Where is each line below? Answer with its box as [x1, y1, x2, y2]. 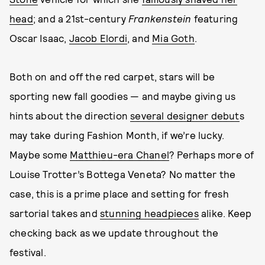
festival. [9, 246, 46, 258]
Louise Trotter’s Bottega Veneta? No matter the [9, 168, 236, 180]
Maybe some [9, 148, 70, 160]
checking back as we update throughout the [9, 227, 219, 238]
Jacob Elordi [69, 32, 128, 44]
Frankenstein [128, 12, 194, 24]
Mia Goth [152, 32, 195, 44]
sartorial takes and [9, 207, 100, 219]
